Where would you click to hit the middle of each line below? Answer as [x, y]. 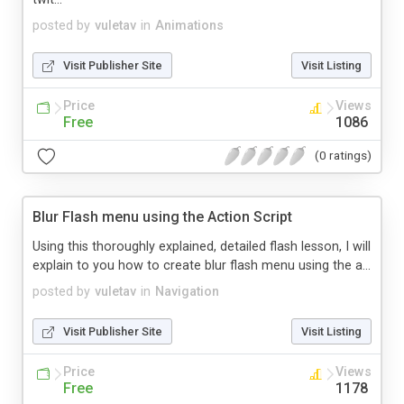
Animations [189, 25]
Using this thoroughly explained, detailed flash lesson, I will [202, 246]
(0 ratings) [343, 156]
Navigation [187, 291]
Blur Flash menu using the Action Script [162, 216]
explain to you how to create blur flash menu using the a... [202, 265]
